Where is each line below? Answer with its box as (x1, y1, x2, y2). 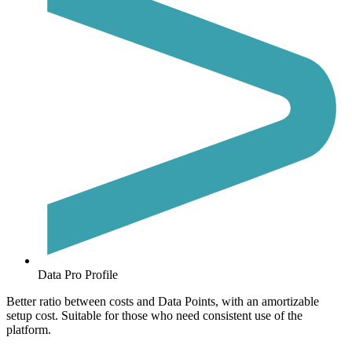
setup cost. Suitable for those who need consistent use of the (6, 309, 302, 323)
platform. (6, 323, 51, 337)
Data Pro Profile (38, 268, 118, 282)
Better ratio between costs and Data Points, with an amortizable (6, 295, 319, 309)
